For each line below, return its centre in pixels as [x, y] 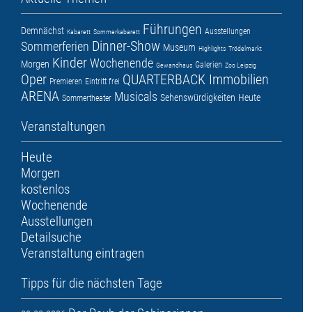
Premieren [66, 82]
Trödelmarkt [245, 49]
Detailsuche [51, 237]
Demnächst [42, 31]
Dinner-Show [126, 46]
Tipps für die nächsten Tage [92, 283]
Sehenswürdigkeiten [198, 98]
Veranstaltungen [63, 127]
